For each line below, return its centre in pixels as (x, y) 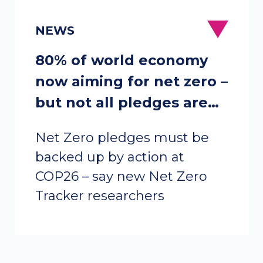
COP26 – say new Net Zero (121, 176)
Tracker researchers (101, 196)
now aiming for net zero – (131, 81)
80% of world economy (121, 60)
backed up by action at (109, 157)
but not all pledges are (121, 102)
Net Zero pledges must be (122, 138)
